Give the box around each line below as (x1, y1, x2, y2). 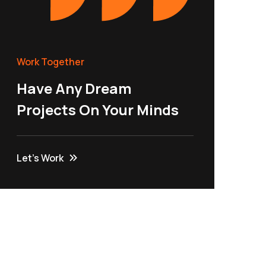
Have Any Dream (17, 78, 132, 98)
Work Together (17, 55, 85, 68)
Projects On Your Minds (17, 99, 179, 119)
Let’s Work (17, 151, 64, 164)
